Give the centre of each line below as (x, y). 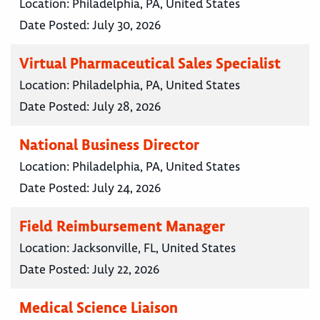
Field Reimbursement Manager (122, 226)
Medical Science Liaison (99, 308)
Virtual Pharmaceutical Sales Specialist (150, 64)
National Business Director (109, 145)
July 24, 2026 (126, 188)
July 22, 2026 (126, 270)
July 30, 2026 (126, 25)
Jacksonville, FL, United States (154, 248)
